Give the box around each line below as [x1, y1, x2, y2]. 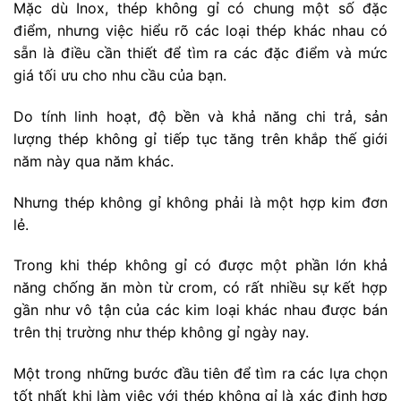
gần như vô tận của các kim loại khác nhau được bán [13, 301, 388, 320]
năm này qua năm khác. [13, 151, 174, 170]
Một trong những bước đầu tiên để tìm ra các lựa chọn [13, 364, 388, 383]
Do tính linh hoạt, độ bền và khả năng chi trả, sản [13, 107, 388, 125]
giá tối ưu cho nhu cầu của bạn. [13, 65, 226, 84]
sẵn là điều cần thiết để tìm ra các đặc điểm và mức [13, 43, 388, 62]
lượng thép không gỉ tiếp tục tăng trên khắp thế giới [13, 129, 388, 148]
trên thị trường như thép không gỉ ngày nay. [13, 323, 309, 342]
